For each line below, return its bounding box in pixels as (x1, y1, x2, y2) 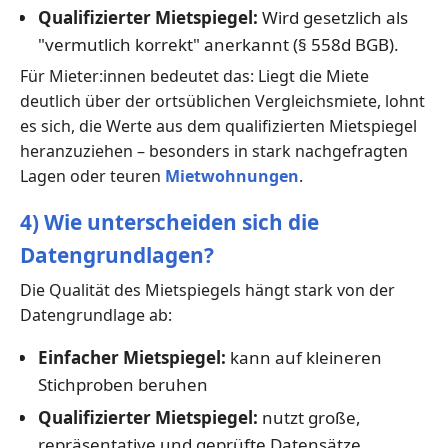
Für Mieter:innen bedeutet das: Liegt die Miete (20, 65, 369, 88)
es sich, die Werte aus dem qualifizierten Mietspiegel (20, 115, 417, 138)
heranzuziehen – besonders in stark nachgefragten (20, 140, 408, 163)
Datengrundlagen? (20, 241, 214, 270)
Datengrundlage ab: (20, 304, 172, 327)
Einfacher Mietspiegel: (37, 346, 226, 370)
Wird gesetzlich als (257, 6, 408, 30)
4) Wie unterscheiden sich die (20, 208, 319, 237)
